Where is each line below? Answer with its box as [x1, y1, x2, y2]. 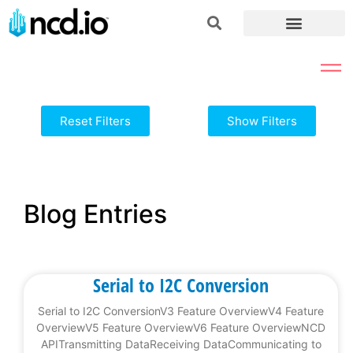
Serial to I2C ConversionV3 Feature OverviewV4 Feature [38, 304, 324, 318]
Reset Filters [59, 113, 131, 129]
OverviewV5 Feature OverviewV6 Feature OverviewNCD [36, 321, 325, 335]
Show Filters [226, 113, 297, 129]
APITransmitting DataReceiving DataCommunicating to [40, 337, 321, 351]
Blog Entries [24, 199, 167, 230]
